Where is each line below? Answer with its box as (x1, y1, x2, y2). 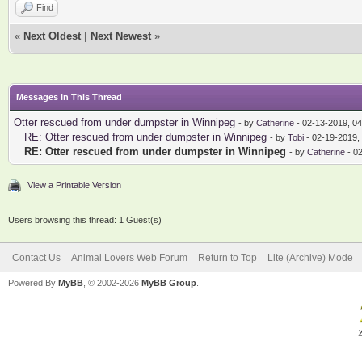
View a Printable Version (27, 179, 121, 190)
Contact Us (12, 251, 61, 263)
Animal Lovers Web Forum (71, 251, 187, 263)
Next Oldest (23, 29, 81, 42)
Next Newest (90, 29, 151, 42)
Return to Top (198, 251, 257, 263)
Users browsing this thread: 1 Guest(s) (8, 214, 162, 225)
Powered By (8, 277, 58, 288)
